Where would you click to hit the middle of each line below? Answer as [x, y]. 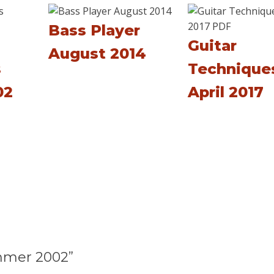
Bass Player [94, 30]
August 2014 [97, 54]
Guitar [212, 46]
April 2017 [225, 92]
